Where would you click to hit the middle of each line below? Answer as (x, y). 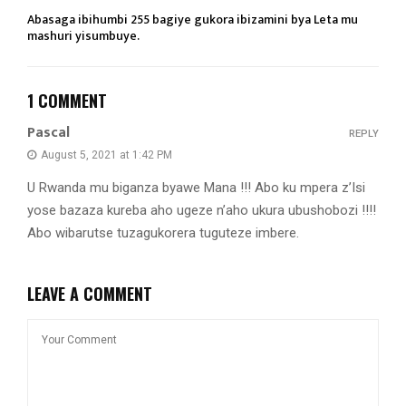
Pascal (48, 133)
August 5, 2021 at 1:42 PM (106, 155)
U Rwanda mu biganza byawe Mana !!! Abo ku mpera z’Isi (196, 188)
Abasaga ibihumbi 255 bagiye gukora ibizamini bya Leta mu (193, 20)
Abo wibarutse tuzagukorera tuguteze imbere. (163, 233)
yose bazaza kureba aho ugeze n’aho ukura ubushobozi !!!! (202, 211)
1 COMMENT (67, 101)
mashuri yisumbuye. (83, 36)
